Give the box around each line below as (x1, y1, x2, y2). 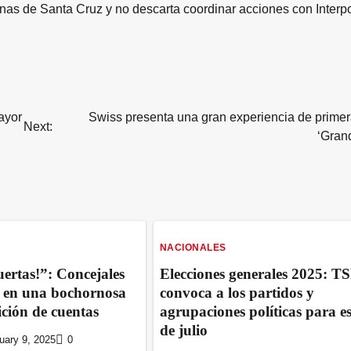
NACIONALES (159, 241, 226, 253)
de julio (159, 321, 208, 338)
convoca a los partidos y (159, 284, 314, 301)
